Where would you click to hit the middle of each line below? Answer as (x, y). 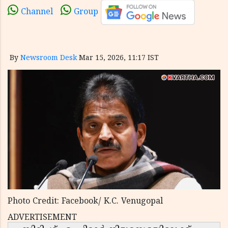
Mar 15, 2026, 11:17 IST (119, 58)
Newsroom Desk (49, 58)
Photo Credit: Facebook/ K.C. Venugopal (85, 202)
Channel (37, 12)
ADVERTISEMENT (42, 218)
